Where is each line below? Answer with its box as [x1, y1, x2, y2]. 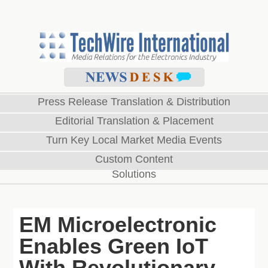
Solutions [112, 168, 156, 180]
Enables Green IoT [19, 234, 209, 258]
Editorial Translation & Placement [54, 115, 214, 127]
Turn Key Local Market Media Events [46, 134, 222, 146]
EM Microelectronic [19, 212, 217, 237]
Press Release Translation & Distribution [38, 96, 230, 108]
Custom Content [95, 153, 173, 165]
